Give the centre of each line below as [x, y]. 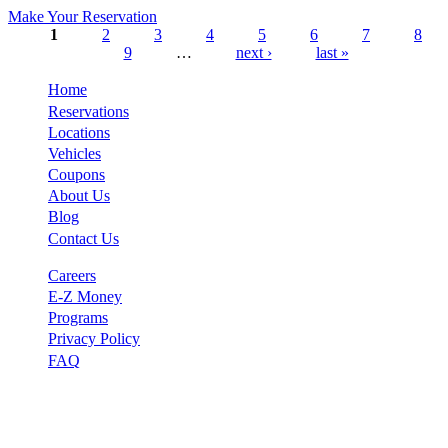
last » [332, 53]
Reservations [88, 111]
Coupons [76, 175]
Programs [78, 318]
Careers [72, 275]
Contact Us [83, 238]
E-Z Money [85, 297]
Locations [79, 132]
